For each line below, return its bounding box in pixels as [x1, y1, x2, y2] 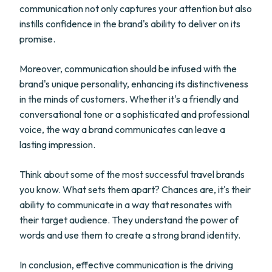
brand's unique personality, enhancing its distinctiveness [19, 78, 248, 90]
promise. [19, 33, 55, 45]
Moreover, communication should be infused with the [19, 63, 237, 75]
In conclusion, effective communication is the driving [19, 259, 233, 271]
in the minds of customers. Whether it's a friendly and [19, 93, 239, 105]
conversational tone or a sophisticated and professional [19, 108, 250, 120]
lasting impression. [19, 138, 95, 151]
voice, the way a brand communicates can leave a [19, 123, 225, 135]
